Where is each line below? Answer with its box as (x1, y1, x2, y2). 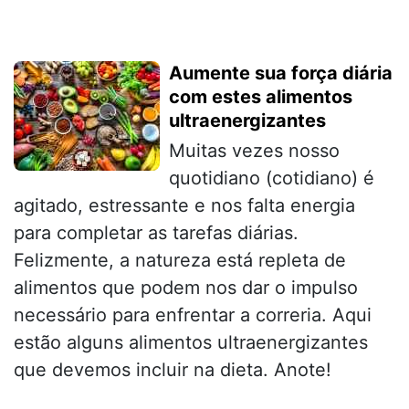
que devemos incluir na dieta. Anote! (14, 358, 331, 381)
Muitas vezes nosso (169, 139, 340, 162)
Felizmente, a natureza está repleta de (14, 248, 346, 271)
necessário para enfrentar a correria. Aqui (14, 303, 372, 326)
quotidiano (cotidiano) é (169, 166, 374, 189)
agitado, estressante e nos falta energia (14, 194, 355, 216)
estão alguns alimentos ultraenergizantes (14, 330, 368, 353)
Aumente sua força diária (169, 61, 393, 84)
